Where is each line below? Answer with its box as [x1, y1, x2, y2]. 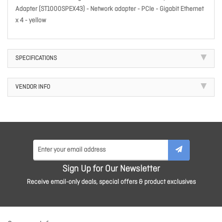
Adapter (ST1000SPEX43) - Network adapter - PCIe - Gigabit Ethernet [15, 5, 204, 14]
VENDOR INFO [15, 83, 50, 92]
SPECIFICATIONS [15, 55, 57, 63]
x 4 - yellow [15, 16, 46, 25]
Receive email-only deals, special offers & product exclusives [26, 178, 196, 187]
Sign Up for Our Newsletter [62, 164, 160, 175]
